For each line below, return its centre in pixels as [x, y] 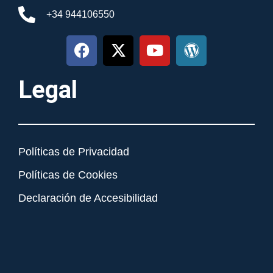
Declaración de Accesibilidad [88, 198]
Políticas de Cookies [68, 175]
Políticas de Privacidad [74, 151]
